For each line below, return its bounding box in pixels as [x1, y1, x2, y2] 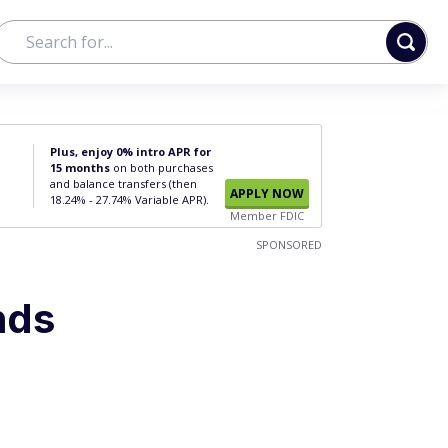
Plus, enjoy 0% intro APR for [50, 144, 211, 159]
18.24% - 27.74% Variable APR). [50, 192, 209, 207]
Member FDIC [230, 208, 304, 223]
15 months [50, 160, 110, 175]
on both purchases [110, 160, 213, 175]
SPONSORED [256, 237, 322, 252]
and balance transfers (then [50, 176, 197, 191]
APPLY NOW [230, 185, 304, 202]
